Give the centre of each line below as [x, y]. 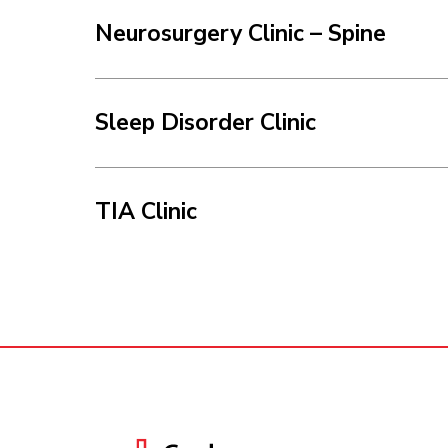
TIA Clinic [146, 211]
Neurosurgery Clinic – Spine [240, 33]
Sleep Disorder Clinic [205, 122]
